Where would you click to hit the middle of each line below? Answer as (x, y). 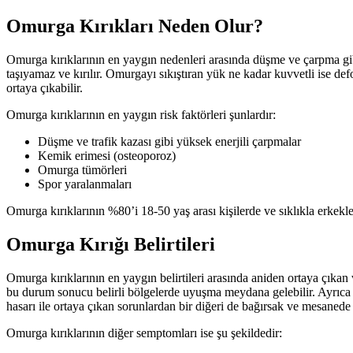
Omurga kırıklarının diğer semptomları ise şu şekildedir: (144, 333)
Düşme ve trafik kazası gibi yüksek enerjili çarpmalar (169, 141)
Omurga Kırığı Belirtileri (111, 244)
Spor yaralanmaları (85, 184)
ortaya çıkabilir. (45, 87)
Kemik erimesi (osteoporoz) (107, 155)
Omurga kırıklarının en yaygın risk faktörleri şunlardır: (141, 114)
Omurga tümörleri (82, 169)
